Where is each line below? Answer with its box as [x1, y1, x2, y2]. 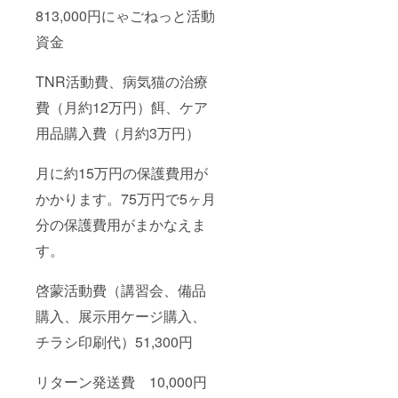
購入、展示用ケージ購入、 [36, 306, 206, 327]
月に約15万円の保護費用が [36, 163, 208, 184]
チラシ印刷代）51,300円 [36, 331, 193, 353]
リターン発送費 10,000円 [36, 371, 207, 393]
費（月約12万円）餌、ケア [36, 97, 208, 118]
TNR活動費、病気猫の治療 [36, 71, 208, 92]
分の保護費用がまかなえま [36, 214, 206, 235]
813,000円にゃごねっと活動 [36, 5, 215, 27]
